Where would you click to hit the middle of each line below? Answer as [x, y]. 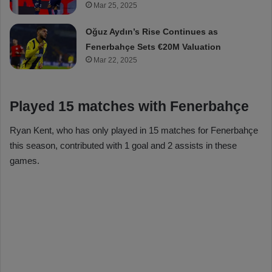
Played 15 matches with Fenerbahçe [129, 106]
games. [25, 161]
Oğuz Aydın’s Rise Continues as [152, 31]
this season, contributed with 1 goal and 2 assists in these [123, 146]
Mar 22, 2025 [116, 60]
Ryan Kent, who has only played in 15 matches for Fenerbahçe [134, 131]
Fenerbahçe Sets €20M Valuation [154, 46]
